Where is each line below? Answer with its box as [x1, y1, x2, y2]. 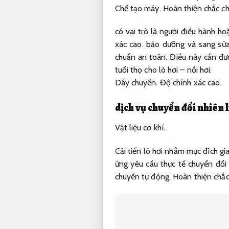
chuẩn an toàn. [114, 52, 168, 62]
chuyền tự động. [114, 171, 171, 181]
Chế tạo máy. [114, 3, 161, 13]
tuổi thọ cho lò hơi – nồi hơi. [114, 65, 212, 75]
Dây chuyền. [114, 78, 158, 88]
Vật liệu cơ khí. [114, 123, 166, 133]
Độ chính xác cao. [159, 78, 222, 88]
